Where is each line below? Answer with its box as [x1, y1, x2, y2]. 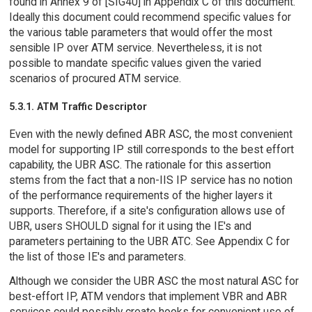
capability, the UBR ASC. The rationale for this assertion [8, 157, 271, 171]
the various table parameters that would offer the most [8, 25, 272, 39]
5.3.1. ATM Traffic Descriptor [8, 100, 147, 112]
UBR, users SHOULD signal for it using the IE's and [8, 219, 251, 233]
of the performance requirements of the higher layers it [8, 188, 272, 202]
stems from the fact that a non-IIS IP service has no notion [8, 173, 292, 187]
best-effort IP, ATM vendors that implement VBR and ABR [8, 289, 287, 303]
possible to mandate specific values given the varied [8, 56, 261, 70]
